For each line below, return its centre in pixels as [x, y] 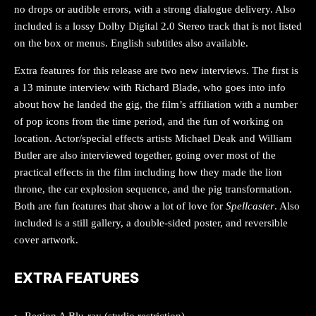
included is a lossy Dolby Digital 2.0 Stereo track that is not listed [158, 26]
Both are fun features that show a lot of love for [120, 206]
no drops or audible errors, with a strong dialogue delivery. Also [155, 10]
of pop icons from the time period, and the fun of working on [149, 122]
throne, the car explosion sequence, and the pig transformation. [153, 189]
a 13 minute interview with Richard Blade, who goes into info [150, 88]
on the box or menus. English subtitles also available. [131, 43]
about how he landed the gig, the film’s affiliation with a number [156, 105]
